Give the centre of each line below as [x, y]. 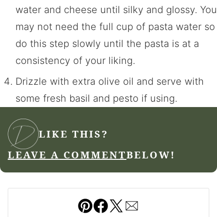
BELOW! [151, 155]
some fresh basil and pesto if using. [96, 98]
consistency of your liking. [75, 60]
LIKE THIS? [74, 134]
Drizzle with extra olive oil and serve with [110, 81]
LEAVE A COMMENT [67, 155]
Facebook [131, 198]
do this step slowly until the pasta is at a [107, 43]
